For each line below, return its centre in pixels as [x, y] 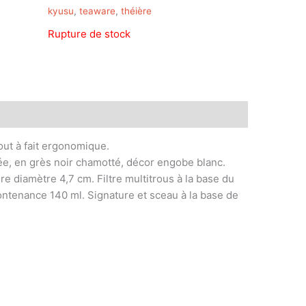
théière [136, 11]
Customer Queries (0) [158, 114]
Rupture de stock [89, 34]
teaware [97, 11]
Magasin [70, 114]
